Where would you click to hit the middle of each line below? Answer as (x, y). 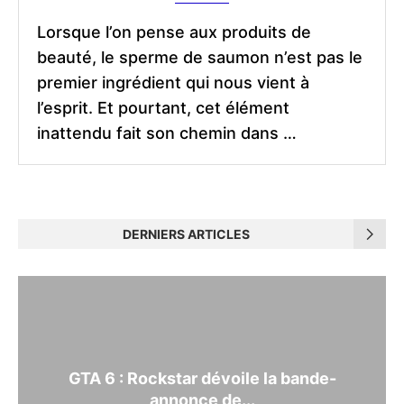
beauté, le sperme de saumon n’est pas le (200, 58)
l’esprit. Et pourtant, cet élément (163, 108)
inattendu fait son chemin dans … (167, 133)
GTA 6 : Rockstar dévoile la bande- (202, 378)
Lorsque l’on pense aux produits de (174, 32)
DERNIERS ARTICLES (186, 234)
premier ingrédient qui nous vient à (173, 83)
